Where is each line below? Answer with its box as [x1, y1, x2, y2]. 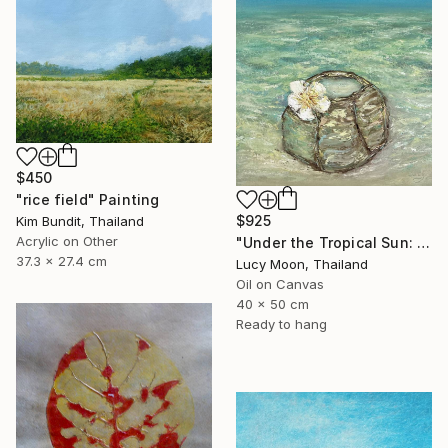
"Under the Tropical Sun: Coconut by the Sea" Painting [417, 233, 431, 251]
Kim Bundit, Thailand [16, 213, 144, 230]
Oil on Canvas [236, 275, 324, 292]
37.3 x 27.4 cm [16, 253, 107, 270]
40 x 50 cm [236, 295, 309, 312]
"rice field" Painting [16, 191, 160, 209]
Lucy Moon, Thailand [236, 255, 368, 272]
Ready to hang [236, 315, 327, 332]
